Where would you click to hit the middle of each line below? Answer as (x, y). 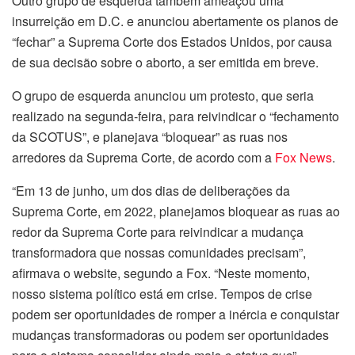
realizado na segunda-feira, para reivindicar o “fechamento (176, 116)
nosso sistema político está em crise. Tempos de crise (162, 294)
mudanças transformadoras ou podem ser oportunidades (170, 335)
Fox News (303, 158)
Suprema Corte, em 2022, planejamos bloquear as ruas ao (176, 212)
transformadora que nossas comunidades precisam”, (159, 253)
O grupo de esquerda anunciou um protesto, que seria (163, 96)
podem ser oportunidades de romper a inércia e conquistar (176, 315)
